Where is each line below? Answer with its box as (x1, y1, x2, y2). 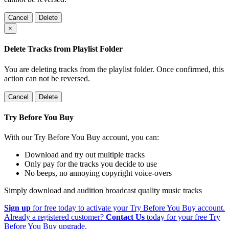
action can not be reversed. (4, 74, 90, 83)
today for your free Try (145, 213, 220, 222)
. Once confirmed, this (152, 64, 224, 74)
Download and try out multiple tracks (25, 150, 145, 159)
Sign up (4, 203, 31, 213)
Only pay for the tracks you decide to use (25, 159, 157, 169)
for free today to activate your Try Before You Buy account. (31, 203, 225, 213)
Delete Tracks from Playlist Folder (4, 44, 123, 54)
